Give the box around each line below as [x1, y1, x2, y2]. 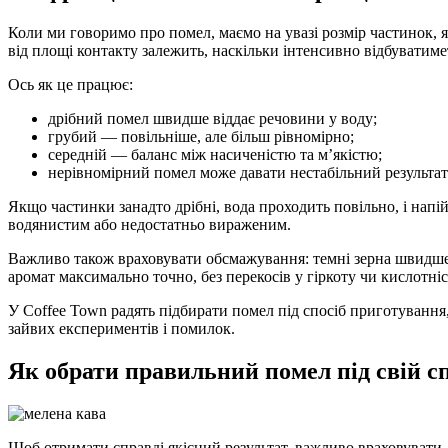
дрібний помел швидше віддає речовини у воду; [48, 110, 377, 128]
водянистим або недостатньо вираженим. [8, 216, 291, 234]
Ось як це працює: [8, 76, 133, 94]
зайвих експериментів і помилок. [8, 320, 235, 338]
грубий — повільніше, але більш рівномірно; [48, 128, 354, 146]
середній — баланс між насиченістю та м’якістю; [48, 146, 382, 164]
